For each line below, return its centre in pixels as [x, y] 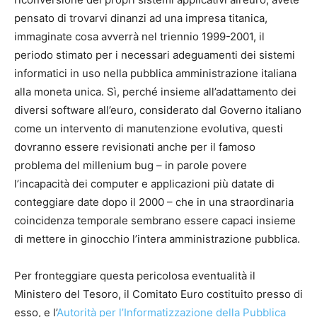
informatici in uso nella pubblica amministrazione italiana [155, 74]
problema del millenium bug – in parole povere [131, 166]
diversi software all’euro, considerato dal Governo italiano [158, 110]
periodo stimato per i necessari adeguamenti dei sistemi [155, 55]
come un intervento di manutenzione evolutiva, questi [149, 129]
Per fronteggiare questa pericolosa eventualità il [135, 276]
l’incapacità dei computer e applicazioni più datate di [144, 184]
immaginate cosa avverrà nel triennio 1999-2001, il [139, 37]
